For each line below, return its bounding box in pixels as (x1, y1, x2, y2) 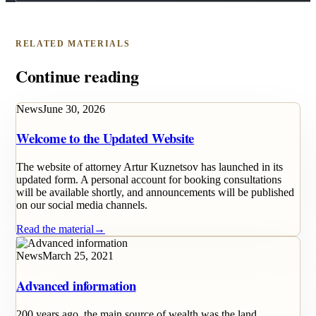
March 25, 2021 (42, 250, 114, 262)
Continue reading (16, 63, 139, 88)
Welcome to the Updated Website (16, 128, 195, 148)
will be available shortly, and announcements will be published (16, 186, 294, 199)
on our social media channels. (16, 199, 147, 212)
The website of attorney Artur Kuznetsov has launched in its (16, 161, 283, 174)
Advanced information (16, 275, 136, 295)
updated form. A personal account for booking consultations (16, 174, 281, 186)
